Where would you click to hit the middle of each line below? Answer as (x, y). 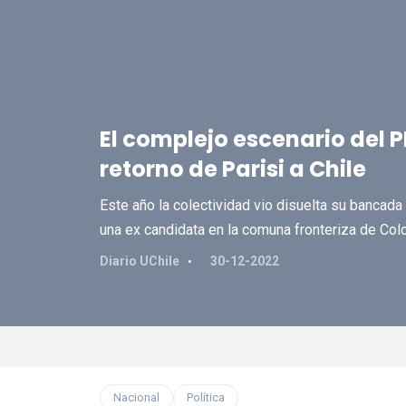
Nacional (136, 397)
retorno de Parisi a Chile (232, 169)
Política (205, 397)
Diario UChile (139, 261)
